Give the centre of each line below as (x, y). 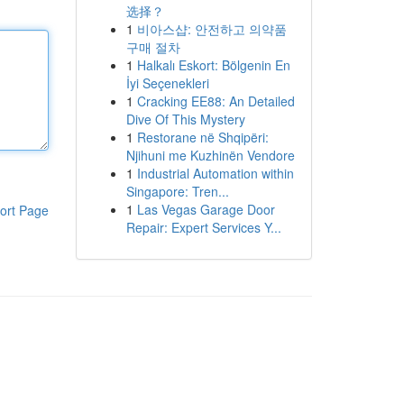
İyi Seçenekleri (167, 83)
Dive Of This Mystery (185, 119)
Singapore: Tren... (177, 191)
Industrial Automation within (215, 173)
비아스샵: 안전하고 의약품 (211, 29)
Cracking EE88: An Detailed (216, 101)
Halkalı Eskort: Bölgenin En (213, 65)
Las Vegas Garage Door (206, 209)
